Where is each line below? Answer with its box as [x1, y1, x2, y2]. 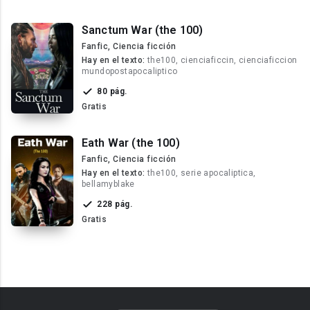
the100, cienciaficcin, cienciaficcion [147, 55, 298, 65]
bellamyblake [82, 179, 135, 189]
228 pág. [115, 199, 132, 209]
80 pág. [109, 86, 127, 96]
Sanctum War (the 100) [82, 24, 203, 37]
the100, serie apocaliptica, [147, 168, 256, 178]
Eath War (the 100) [82, 136, 180, 149]
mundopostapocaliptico [82, 66, 178, 76]
